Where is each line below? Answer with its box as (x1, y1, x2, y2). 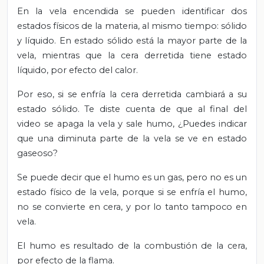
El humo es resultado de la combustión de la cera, (17, 240, 247, 251)
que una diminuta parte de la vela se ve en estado (17, 133, 247, 144)
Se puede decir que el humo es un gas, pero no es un (17, 171, 247, 183)
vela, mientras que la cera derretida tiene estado (17, 49, 247, 61)
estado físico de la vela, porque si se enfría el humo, (17, 186, 247, 197)
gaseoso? (17, 147, 58, 159)
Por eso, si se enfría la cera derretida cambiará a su (17, 88, 247, 100)
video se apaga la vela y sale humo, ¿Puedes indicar (17, 118, 247, 129)
